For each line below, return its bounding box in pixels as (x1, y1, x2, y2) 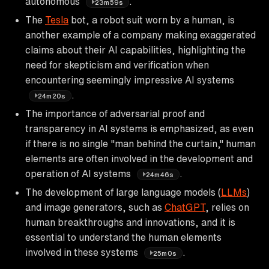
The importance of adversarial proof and (25, 108, 205, 118)
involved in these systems (25, 247, 141, 257)
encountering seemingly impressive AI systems (25, 74, 234, 85)
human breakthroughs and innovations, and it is (25, 217, 235, 227)
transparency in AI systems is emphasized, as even (25, 123, 253, 133)
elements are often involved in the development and (25, 153, 253, 163)
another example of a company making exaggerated (25, 29, 256, 40)
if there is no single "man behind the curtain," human (25, 138, 256, 148)
